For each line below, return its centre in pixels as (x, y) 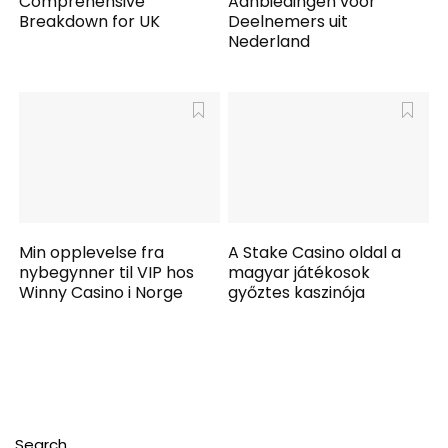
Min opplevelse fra (92, 253)
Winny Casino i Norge (101, 293)
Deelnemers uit (288, 21)
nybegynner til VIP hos (107, 273)
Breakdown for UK (90, 21)
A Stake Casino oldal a (315, 253)
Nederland (269, 41)
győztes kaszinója (297, 293)
